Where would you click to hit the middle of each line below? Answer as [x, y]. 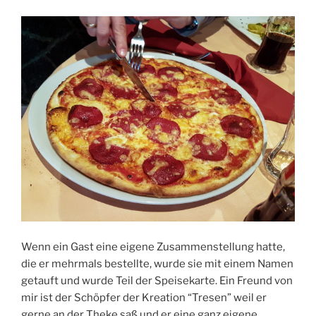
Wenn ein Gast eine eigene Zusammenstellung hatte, [153, 247]
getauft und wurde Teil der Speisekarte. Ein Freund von [157, 281]
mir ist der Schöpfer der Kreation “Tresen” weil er [144, 298]
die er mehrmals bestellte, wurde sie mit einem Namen [157, 264]
